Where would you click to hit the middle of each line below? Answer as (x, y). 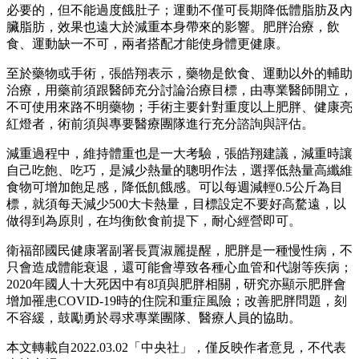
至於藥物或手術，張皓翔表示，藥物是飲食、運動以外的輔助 (179, 73)
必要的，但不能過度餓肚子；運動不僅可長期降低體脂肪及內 (179, 10)
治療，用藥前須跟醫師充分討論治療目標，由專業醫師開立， (179, 90)
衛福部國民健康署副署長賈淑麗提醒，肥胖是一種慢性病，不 (179, 250)
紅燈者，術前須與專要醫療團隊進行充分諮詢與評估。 (160, 123)
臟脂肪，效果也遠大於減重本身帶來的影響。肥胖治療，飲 (173, 26)
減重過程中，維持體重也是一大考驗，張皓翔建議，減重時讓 (179, 153)
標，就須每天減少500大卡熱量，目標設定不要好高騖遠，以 (176, 204)
